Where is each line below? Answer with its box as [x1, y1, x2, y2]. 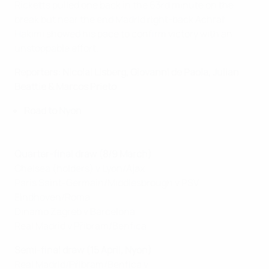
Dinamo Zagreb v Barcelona [14, 205, 135, 219]
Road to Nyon [24, 104, 82, 118]
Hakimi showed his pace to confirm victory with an [14, 27, 232, 41]
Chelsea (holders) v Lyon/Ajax [14, 162, 145, 175]
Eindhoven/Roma [14, 190, 90, 204]
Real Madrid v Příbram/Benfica [14, 219, 147, 233]
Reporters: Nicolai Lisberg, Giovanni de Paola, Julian [14, 65, 239, 79]
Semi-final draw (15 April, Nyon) [14, 243, 152, 257]
